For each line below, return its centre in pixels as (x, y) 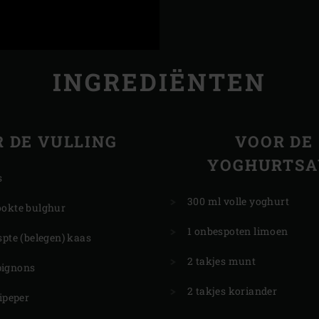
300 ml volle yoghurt (238, 202)
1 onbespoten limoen (238, 231)
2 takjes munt (222, 261)
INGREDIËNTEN (159, 82)
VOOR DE (274, 142)
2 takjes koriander (232, 291)
